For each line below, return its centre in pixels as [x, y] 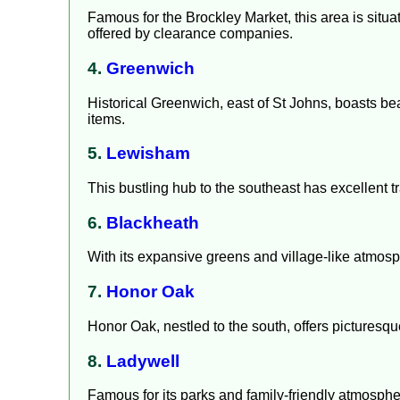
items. [106, 119]
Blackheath [153, 222]
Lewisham [148, 154]
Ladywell [143, 361]
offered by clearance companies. [190, 34]
